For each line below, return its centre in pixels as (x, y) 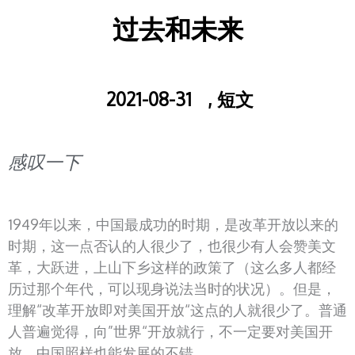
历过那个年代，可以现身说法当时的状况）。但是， (172, 288)
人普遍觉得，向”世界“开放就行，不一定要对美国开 (170, 331)
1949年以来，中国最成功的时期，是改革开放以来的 (173, 224)
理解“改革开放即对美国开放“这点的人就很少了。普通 (177, 309)
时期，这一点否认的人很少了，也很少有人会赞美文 (172, 245)
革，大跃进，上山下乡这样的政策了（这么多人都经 (172, 267)
